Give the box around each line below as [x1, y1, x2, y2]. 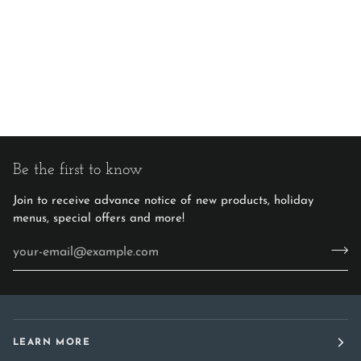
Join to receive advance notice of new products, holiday [13, 194, 313, 207]
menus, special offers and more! [13, 212, 185, 225]
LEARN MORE [13, 337, 91, 347]
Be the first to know [13, 161, 143, 178]
